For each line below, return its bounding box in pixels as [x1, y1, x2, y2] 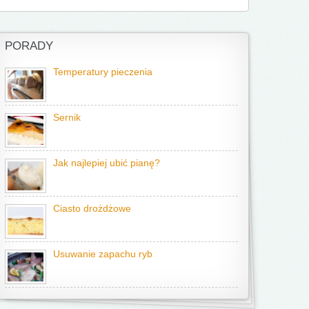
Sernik [53, 112, 81, 123]
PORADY [5, 39, 53, 52]
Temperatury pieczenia [53, 67, 152, 77]
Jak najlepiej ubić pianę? [53, 158, 160, 168]
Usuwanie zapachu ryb [53, 249, 152, 259]
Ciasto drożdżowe [53, 203, 131, 214]
